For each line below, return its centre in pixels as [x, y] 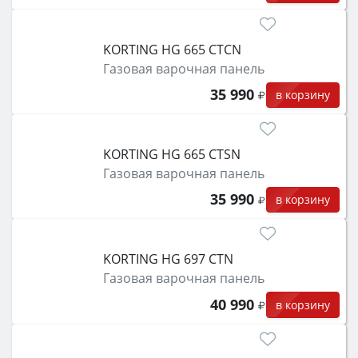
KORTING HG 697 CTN [168, 259]
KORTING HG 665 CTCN [172, 49]
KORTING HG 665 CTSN [171, 154]
